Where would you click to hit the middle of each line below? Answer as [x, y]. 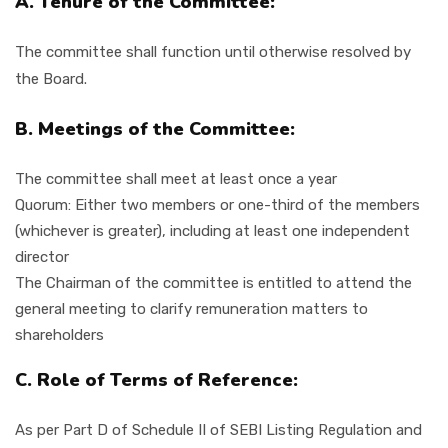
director [42, 256]
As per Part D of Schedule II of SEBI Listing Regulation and [218, 430]
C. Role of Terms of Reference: [156, 380]
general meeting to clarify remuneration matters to [191, 308]
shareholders [59, 334]
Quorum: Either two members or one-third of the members [217, 204]
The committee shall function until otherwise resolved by [213, 51]
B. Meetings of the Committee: [155, 128]
